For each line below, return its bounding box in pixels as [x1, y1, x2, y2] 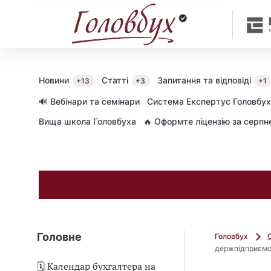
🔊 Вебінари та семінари [39, 96, 140, 106]
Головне [37, 230, 82, 243]
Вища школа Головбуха [39, 116, 136, 126]
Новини [39, 75, 71, 85]
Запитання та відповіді [157, 75, 253, 85]
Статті [102, 75, 131, 85]
